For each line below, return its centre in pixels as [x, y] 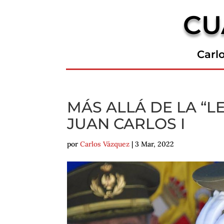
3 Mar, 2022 [155, 144]
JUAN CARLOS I [126, 124]
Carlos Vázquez [105, 144]
